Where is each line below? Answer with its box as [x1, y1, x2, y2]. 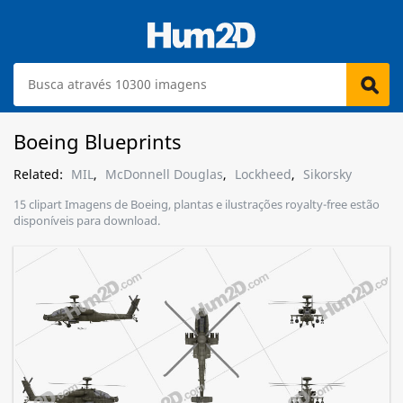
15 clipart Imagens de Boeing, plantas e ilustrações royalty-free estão [13, 196, 380, 212]
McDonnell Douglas [105, 166, 223, 183]
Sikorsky [303, 166, 352, 183]
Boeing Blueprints [13, 128, 182, 155]
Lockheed [235, 166, 291, 183]
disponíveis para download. [13, 212, 160, 228]
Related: [13, 166, 67, 183]
